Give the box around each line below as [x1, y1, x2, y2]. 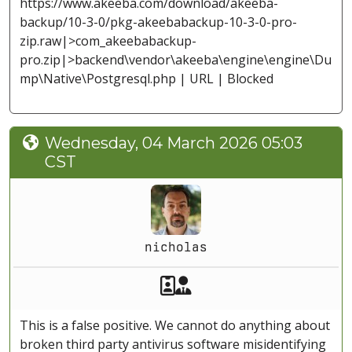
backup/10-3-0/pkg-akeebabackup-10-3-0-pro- [20, 13, 297, 31]
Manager [191, 272, 268, 298]
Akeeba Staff [174, 271, 288, 299]
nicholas [145, 240, 207, 255]
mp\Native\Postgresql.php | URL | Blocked [20, 70, 273, 88]
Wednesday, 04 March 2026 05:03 [45, 134, 302, 153]
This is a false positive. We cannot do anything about [20, 317, 330, 335]
